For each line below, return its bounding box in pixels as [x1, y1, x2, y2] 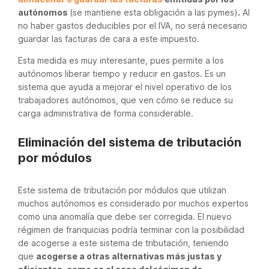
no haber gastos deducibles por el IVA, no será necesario [18, 20, 247, 31]
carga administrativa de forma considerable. [18, 107, 193, 118]
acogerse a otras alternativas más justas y [36, 250, 222, 261]
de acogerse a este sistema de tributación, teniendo [18, 237, 229, 248]
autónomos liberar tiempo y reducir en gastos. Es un [18, 68, 226, 79]
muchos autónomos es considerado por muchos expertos [18, 198, 249, 208]
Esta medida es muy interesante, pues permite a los [18, 55, 224, 65]
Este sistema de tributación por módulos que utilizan [18, 184, 226, 195]
